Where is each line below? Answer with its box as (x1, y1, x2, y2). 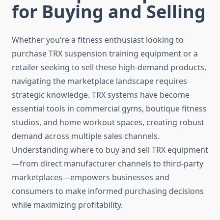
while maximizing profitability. (12, 199, 123, 211)
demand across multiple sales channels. (12, 131, 160, 142)
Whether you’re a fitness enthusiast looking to (12, 34, 184, 46)
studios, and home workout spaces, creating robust (12, 117, 204, 128)
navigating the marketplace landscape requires (12, 76, 187, 87)
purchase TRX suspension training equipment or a (12, 48, 198, 59)
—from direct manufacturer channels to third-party (12, 158, 203, 169)
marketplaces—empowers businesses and (12, 172, 169, 183)
